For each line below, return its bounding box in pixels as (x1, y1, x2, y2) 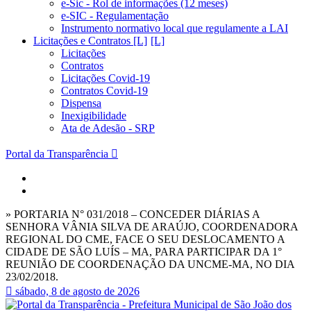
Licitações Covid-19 (61, 72, 150, 84)
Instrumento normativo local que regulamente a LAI (61, 22, 288, 34)
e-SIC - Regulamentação (61, 10, 169, 22)
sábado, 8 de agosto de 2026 (15, 285, 140, 297)
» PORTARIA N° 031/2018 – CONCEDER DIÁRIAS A (6, 208, 260, 220)
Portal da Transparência (6, 148, 108, 160)
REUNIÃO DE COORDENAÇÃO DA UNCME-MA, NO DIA (6, 258, 294, 270)
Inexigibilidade (61, 110, 126, 121)
